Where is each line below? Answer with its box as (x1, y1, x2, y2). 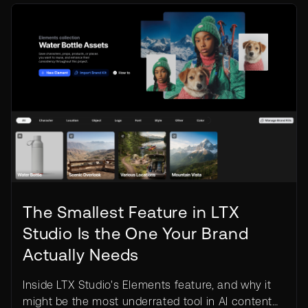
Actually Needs (23, 245, 140, 265)
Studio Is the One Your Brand (23, 223, 249, 243)
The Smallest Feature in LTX (23, 202, 240, 222)
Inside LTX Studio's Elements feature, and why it (23, 278, 272, 291)
